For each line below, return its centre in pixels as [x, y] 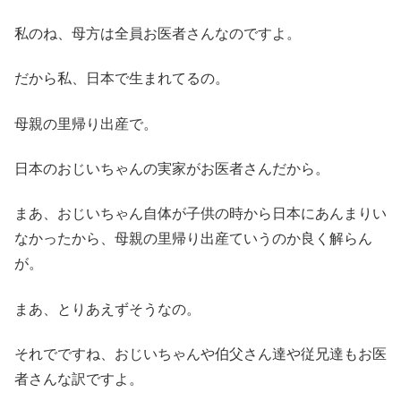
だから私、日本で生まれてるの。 [122, 79]
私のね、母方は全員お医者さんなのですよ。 [158, 33]
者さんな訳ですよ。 [79, 380]
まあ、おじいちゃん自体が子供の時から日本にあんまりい [200, 214]
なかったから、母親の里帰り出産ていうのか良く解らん [193, 239]
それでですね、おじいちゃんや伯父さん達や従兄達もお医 [200, 354]
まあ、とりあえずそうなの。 [107, 309]
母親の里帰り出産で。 [86, 124]
